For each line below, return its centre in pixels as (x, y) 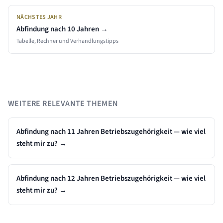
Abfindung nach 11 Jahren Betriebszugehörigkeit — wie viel (111, 132)
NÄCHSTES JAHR (39, 17)
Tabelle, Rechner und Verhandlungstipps (67, 41)
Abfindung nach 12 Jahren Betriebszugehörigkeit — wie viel (111, 178)
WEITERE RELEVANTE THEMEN (63, 104)
